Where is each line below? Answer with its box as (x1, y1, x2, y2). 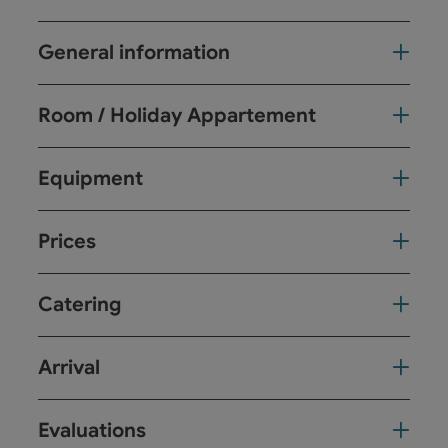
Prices (38, 228, 96, 254)
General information (38, 39, 230, 65)
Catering (38, 291, 121, 317)
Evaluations (38, 417, 146, 443)
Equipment (38, 165, 143, 191)
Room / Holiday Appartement (38, 102, 316, 128)
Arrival (38, 354, 100, 380)
